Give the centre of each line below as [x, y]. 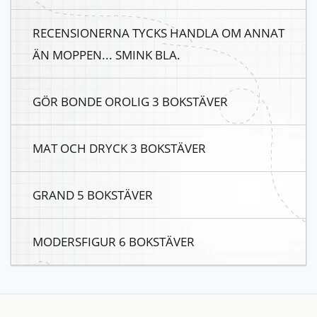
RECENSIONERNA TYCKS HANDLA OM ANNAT [158, 33]
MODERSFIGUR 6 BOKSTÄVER [114, 242]
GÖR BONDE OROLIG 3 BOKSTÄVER [130, 102]
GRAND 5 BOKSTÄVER [93, 195]
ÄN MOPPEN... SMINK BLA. [106, 55]
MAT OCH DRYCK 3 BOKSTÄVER [119, 148]
